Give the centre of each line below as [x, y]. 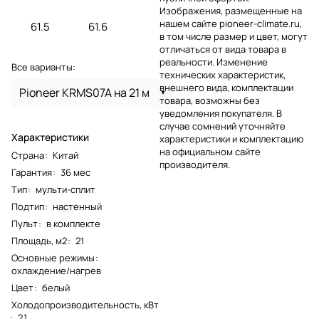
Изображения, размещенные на [231, 10]
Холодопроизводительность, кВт [85, 304]
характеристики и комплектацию [231, 138]
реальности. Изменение [214, 62]
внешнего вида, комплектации [226, 87]
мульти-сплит [66, 189]
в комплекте [73, 223]
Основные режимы [53, 257]
